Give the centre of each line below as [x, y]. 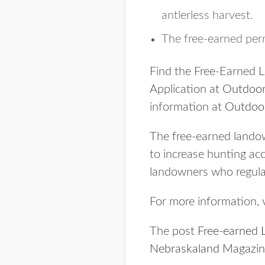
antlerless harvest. [207, 15]
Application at [186, 89]
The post [174, 231]
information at [187, 107]
